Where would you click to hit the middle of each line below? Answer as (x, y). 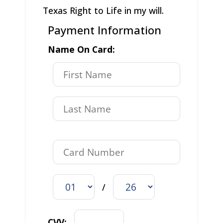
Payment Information (104, 30)
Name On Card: (81, 50)
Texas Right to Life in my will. (103, 11)
